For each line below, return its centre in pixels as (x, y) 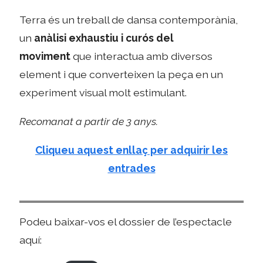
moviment (45, 56)
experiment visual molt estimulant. (103, 93)
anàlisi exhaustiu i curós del (104, 38)
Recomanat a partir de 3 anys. (89, 122)
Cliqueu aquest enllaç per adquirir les (131, 150)
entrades (131, 168)
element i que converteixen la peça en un (122, 75)
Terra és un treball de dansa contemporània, (129, 20)
